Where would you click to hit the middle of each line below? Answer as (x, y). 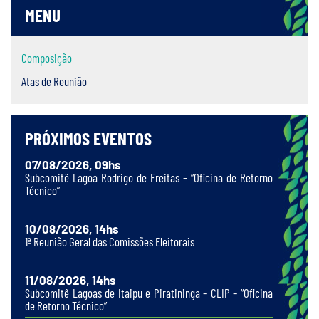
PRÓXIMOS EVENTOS (88, 138)
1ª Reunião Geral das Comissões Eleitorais (110, 241)
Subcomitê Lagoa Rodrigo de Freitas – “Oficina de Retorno (149, 177)
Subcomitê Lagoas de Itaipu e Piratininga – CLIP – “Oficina (149, 293)
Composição (47, 58)
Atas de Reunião (54, 81)
